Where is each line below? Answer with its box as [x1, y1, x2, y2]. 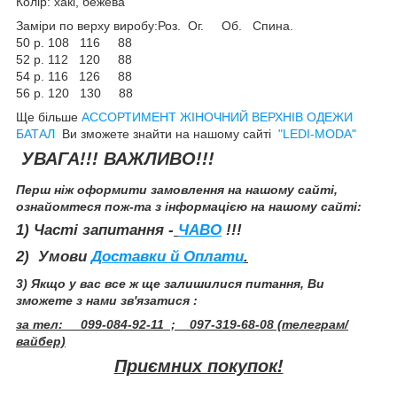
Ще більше [16, 109, 78, 124]
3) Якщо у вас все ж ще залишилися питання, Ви [16, 276, 324, 291]
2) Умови [16, 248, 91, 266]
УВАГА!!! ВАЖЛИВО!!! [16, 148, 214, 168]
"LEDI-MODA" [278, 126, 356, 141]
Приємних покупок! [113, 355, 284, 376]
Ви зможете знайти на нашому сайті [55, 126, 278, 141]
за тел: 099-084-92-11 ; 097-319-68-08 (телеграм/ [16, 316, 348, 331]
